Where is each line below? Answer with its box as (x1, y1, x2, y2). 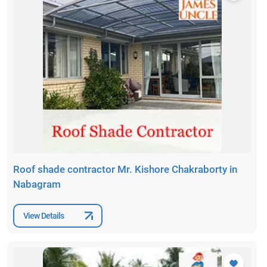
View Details (23, 210, 64, 221)
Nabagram (13, 178, 61, 191)
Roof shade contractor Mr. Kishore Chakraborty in (13, 163, 237, 176)
